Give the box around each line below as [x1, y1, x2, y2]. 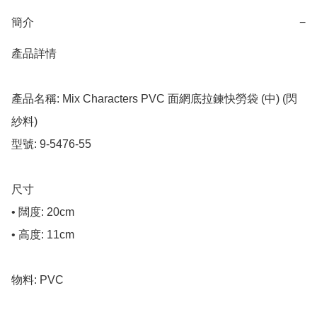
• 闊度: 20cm [11, 206, 74, 219]
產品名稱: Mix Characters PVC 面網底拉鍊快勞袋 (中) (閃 [11, 93, 297, 105]
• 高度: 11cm [11, 229, 74, 241]
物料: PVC [11, 274, 64, 287]
